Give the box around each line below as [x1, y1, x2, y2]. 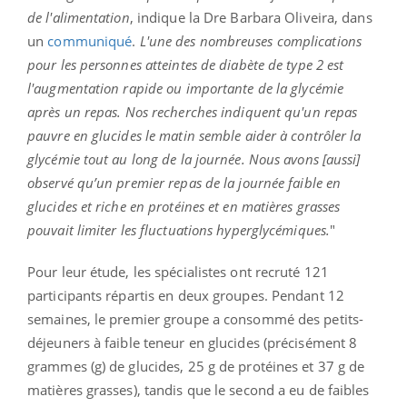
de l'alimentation [27, 7, 130, 26]
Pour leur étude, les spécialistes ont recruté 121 [27, 262, 329, 281]
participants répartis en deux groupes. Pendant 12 [27, 285, 344, 304]
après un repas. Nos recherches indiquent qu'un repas [27, 102, 358, 121]
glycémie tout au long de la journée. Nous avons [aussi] [27, 149, 361, 168]
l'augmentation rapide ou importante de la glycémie [27, 78, 344, 97]
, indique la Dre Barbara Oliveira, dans [129, 7, 372, 26]
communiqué [47, 31, 133, 50]
